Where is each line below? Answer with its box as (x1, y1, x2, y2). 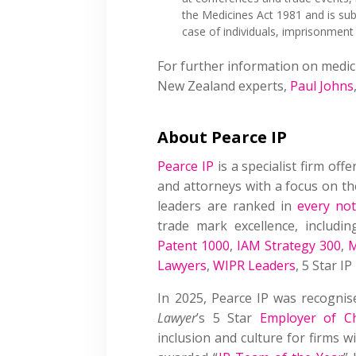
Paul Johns (290, 76, 354, 95)
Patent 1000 (157, 236, 230, 254)
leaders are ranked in (157, 196, 298, 215)
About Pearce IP (157, 126, 288, 148)
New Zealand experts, (157, 76, 291, 95)
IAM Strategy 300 (237, 236, 341, 254)
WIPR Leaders (213, 256, 296, 274)
